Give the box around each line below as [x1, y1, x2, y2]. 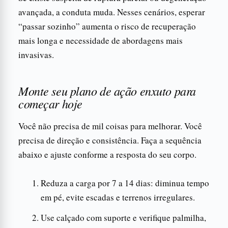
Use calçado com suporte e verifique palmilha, [41, 211, 206, 223]
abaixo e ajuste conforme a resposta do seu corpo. [18, 148, 196, 160]
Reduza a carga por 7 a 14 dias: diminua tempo [41, 177, 209, 189]
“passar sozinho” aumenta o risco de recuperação [18, 20, 196, 32]
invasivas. [18, 48, 54, 61]
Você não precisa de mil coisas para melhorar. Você [18, 120, 202, 132]
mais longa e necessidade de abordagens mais [18, 34, 183, 46]
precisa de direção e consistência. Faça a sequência [18, 134, 202, 146]
